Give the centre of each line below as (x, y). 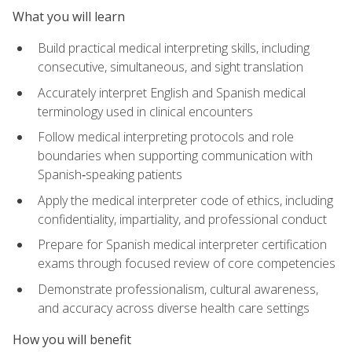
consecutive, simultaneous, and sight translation (170, 66)
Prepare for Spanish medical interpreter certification (182, 245)
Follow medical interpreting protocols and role (166, 137)
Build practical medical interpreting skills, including (174, 48)
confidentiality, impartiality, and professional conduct (182, 219)
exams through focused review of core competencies (187, 264)
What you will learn (69, 16)
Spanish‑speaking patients (110, 175)
